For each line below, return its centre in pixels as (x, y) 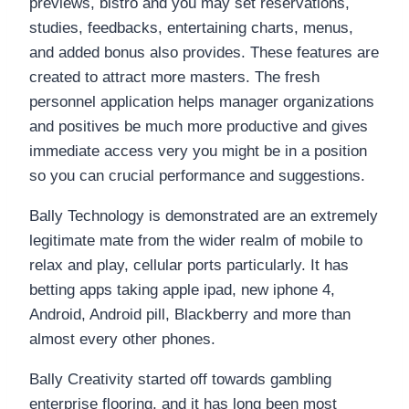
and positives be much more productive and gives (199, 126)
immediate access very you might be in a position (198, 151)
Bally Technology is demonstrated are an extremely (204, 215)
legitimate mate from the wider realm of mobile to (196, 240)
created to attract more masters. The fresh (174, 77)
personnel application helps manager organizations (202, 101)
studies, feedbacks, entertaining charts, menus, (191, 27)
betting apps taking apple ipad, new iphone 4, (182, 289)
